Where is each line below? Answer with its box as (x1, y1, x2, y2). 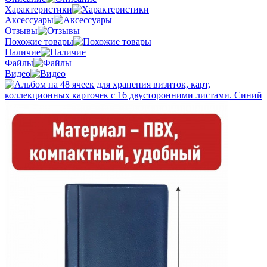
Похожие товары (5, 36, 73, 46)
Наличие (5, 46, 41, 57)
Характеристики (5, 4, 72, 14)
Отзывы (5, 25, 38, 36)
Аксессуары (5, 14, 54, 25)
